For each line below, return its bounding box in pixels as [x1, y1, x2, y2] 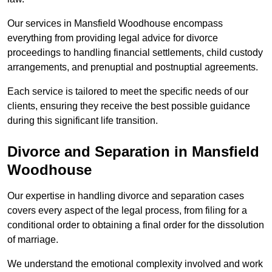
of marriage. [7, 234, 58, 245]
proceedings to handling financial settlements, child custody [7, 47, 263, 58]
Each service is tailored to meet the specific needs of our [7, 86, 248, 97]
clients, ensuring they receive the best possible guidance [7, 101, 250, 112]
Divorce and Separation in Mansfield [7, 143, 259, 160]
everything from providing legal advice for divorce [7, 33, 218, 44]
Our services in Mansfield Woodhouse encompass [7, 18, 223, 29]
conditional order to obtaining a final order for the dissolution [7, 220, 264, 231]
